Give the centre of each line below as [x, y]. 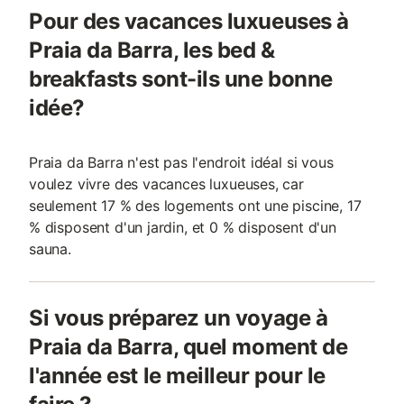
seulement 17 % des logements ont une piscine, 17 [195, 206]
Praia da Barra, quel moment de [188, 347]
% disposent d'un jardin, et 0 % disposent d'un [183, 227]
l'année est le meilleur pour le [177, 376]
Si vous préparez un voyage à [179, 318]
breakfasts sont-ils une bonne [181, 79]
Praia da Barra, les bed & [152, 50]
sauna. [50, 249]
